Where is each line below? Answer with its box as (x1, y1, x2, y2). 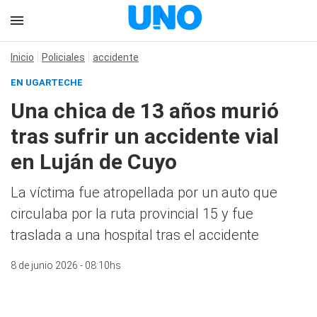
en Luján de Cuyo (11, 149, 177, 174)
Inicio (11, 52, 34, 63)
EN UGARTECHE (11, 77, 83, 88)
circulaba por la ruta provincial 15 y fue (11, 205, 253, 222)
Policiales (42, 52, 85, 63)
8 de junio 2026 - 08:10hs (11, 260, 121, 271)
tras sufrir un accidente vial (11, 124, 279, 149)
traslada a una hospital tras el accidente (11, 226, 259, 243)
